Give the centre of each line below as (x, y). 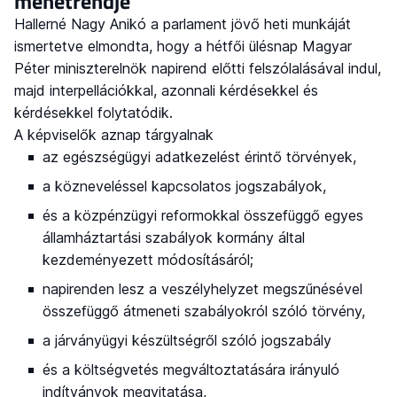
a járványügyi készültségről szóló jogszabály (187, 341)
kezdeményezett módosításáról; (148, 260)
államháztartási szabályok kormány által (174, 238)
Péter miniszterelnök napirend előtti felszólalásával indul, (198, 69)
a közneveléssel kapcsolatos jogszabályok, (184, 187)
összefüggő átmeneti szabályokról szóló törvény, (204, 311)
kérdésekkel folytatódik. (93, 113)
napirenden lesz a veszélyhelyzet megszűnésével (202, 289)
